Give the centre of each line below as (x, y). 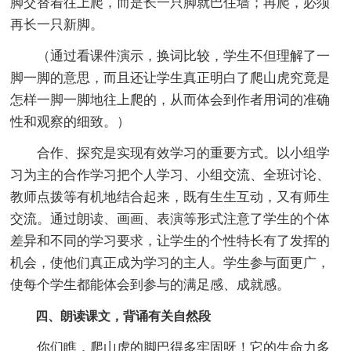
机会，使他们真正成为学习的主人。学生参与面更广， (170, 262)
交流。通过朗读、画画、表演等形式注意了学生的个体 (170, 219)
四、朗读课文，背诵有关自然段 (111, 316)
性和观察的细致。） (71, 121)
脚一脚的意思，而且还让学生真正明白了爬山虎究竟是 (170, 78)
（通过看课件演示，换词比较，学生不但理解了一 (170, 56)
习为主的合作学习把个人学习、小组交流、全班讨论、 (170, 175)
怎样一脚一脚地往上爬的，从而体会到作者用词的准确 (170, 100)
